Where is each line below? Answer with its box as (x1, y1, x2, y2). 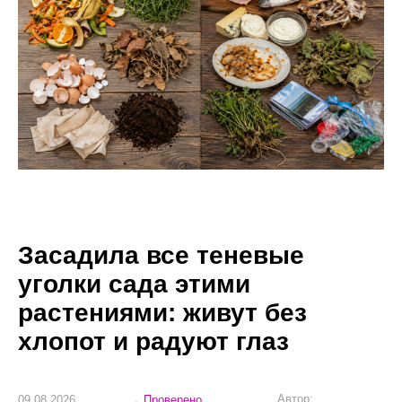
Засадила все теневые (18, 240, 304, 269)
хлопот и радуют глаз (18, 327, 289, 355)
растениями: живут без (18, 298, 307, 327)
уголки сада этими (18, 269, 250, 298)
